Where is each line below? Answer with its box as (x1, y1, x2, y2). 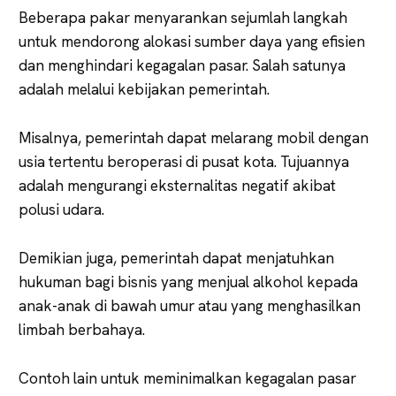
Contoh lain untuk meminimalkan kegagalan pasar (19, 368, 356, 388)
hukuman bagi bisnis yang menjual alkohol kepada (19, 271, 358, 292)
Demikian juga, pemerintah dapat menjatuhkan (19, 247, 334, 268)
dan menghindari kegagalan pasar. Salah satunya (19, 55, 346, 75)
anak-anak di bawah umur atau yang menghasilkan (19, 295, 361, 316)
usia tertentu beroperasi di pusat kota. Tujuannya (19, 151, 349, 171)
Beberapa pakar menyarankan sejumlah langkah (19, 7, 347, 27)
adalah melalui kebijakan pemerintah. (19, 79, 270, 99)
